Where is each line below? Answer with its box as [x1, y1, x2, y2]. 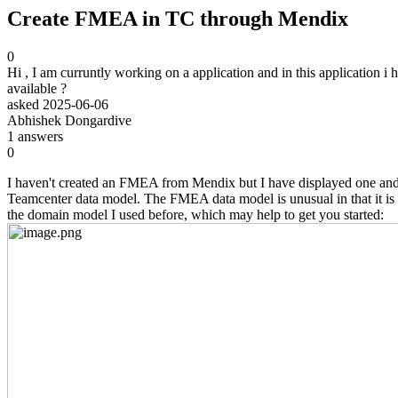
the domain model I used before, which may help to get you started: [7, 206, 384, 222]
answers [14, 128, 63, 144]
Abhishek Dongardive [7, 112, 131, 128]
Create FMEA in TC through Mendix [7, 7, 348, 30]
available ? [7, 80, 70, 96]
